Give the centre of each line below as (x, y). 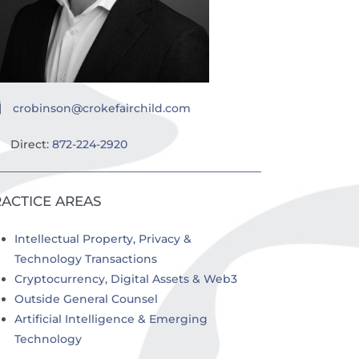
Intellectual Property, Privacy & (103, 238)
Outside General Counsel (86, 298)
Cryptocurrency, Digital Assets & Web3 (125, 278)
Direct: (31, 144)
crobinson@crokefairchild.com (101, 108)
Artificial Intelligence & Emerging (111, 319)
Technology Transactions (85, 258)
